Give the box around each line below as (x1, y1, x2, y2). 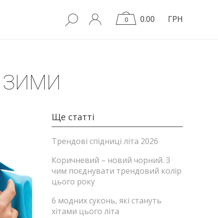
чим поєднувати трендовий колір (52, 165, 182, 176)
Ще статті (52, 111, 94, 123)
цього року (52, 176, 95, 187)
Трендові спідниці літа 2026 (52, 136, 158, 146)
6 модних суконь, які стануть (52, 195, 162, 206)
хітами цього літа (52, 206, 119, 217)
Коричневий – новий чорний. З (52, 155, 170, 165)
